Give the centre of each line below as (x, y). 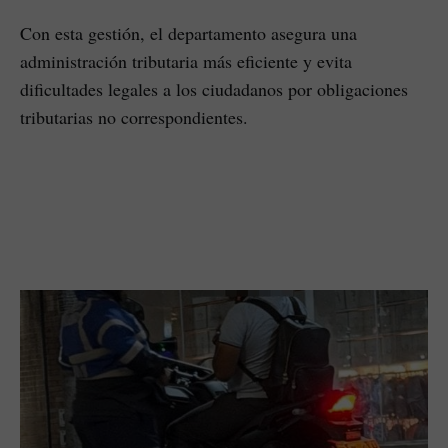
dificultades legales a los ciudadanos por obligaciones (214, 88)
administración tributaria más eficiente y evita (186, 60)
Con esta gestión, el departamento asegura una (188, 32)
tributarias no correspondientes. (134, 116)
